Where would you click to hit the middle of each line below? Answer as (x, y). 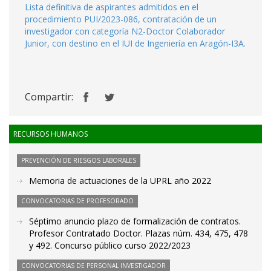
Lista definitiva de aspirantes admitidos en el (112, 7)
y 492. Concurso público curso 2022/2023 (110, 245)
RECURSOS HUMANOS (51, 134)
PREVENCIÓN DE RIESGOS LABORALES (79, 160)
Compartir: (49, 97)
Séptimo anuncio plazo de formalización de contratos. (135, 221)
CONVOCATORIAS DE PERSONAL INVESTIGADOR (93, 266)
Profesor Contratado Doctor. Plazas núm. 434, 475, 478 (139, 233)
